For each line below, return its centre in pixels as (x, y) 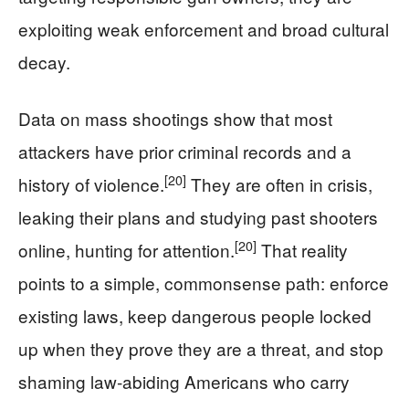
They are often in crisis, (279, 184)
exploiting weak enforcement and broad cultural (204, 28)
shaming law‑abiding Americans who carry (184, 381)
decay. (44, 61)
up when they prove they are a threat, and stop (201, 348)
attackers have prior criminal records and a (185, 151)
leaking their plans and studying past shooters (198, 216)
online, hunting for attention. (126, 249)
